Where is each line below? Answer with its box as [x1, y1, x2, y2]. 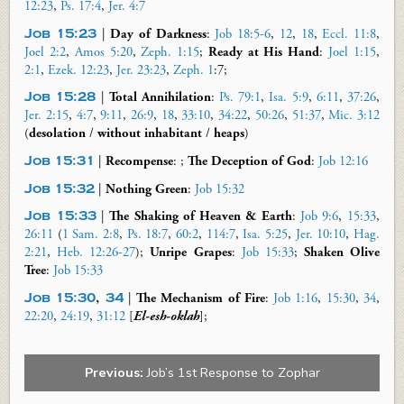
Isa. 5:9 [269, 89, 308, 106]
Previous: [84, 363, 143, 382]
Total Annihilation [108, 89, 211, 106]
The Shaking [109, 208, 179, 225]
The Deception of [188, 153, 284, 170]
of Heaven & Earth [178, 208, 292, 225]
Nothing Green [106, 180, 188, 197]
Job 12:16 [318, 153, 369, 170]
